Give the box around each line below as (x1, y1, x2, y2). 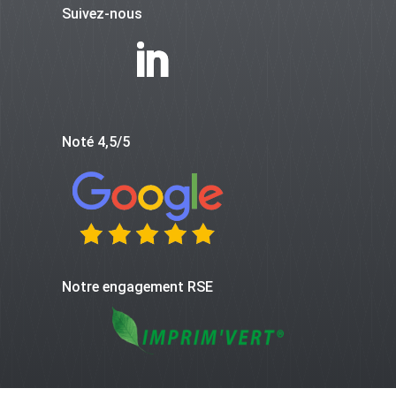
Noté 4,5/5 (61, 133, 130, 151)
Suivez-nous (61, 5, 142, 23)
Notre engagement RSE (61, 278, 213, 296)
